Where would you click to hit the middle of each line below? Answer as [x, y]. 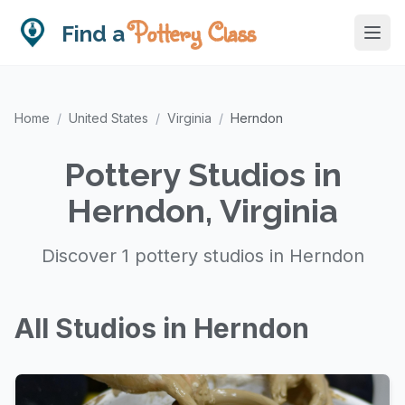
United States [108, 118]
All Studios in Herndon [162, 328]
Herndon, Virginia [202, 211]
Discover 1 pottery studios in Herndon [202, 256]
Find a [96, 34]
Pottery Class [193, 32]
